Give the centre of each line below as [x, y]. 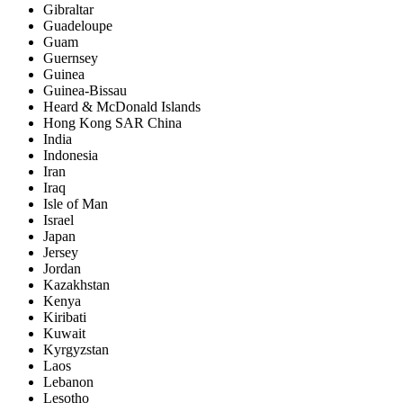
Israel [58, 219]
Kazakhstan [76, 284]
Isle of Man [76, 203]
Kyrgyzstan [76, 349]
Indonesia [71, 155]
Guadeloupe [78, 25]
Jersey [61, 252]
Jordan [62, 268]
